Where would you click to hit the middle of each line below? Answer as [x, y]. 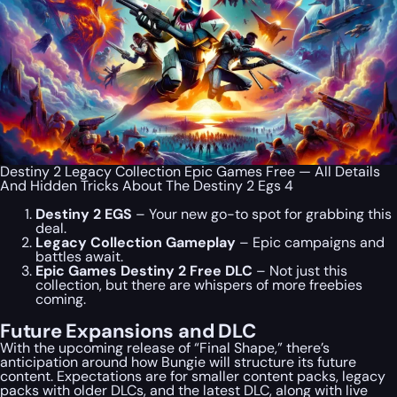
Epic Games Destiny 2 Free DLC [144, 271]
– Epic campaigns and [310, 243]
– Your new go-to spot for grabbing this [262, 214]
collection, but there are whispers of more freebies [199, 285]
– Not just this [300, 271]
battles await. [79, 257]
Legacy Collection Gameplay [136, 243]
